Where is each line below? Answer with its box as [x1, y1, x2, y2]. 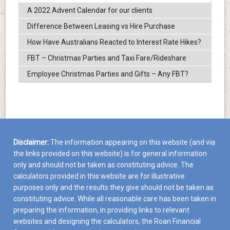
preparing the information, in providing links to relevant [13, 206, 190, 215]
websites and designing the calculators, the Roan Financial [13, 217, 201, 226]
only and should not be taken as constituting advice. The [13, 161, 194, 169]
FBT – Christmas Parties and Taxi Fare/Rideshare [27, 54, 186, 63]
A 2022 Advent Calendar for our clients [27, 6, 152, 15]
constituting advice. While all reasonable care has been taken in [13, 195, 217, 203]
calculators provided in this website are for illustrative [13, 172, 185, 181]
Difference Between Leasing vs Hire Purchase [27, 22, 175, 31]
